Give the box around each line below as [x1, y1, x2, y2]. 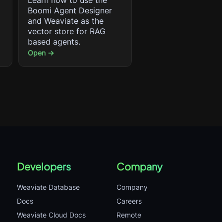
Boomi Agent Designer [27, 5, 112, 15]
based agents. [27, 37, 80, 47]
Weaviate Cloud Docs [17, 211, 86, 219]
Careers [116, 197, 142, 205]
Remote [116, 211, 141, 219]
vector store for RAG [27, 26, 106, 36]
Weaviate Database [17, 183, 80, 191]
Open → [27, 49, 54, 57]
